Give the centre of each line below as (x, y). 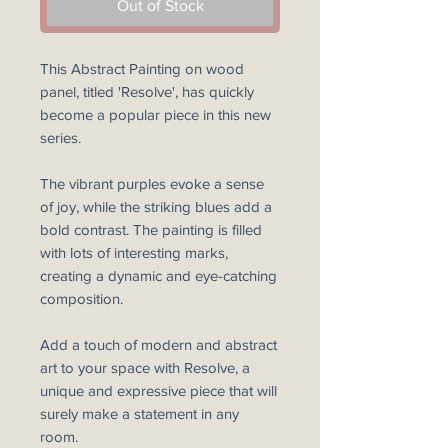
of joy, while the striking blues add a (156, 206)
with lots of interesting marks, (134, 252)
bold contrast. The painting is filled (151, 229)
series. (60, 137)
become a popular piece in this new (155, 114)
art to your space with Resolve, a (145, 367)
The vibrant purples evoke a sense (152, 183)
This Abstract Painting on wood (142, 68)
